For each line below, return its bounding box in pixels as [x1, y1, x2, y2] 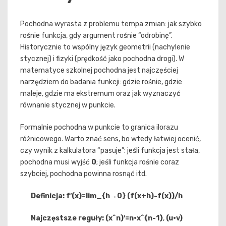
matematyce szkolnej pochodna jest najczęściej [20, 66, 178, 75]
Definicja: [31, 192, 65, 201]
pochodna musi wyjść [20, 158, 91, 167]
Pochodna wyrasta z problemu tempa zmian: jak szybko [20, 20, 202, 29]
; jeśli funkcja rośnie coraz [96, 158, 179, 167]
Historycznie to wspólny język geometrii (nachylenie [20, 43, 190, 52]
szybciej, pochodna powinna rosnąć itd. [20, 169, 147, 179]
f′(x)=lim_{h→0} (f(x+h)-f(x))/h [66, 192, 183, 201]
